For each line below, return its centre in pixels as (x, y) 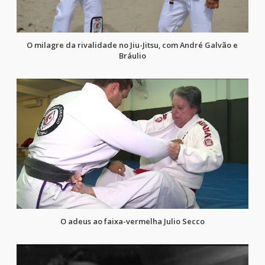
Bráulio (132, 56)
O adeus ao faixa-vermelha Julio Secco (132, 222)
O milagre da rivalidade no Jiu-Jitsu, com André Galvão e (132, 45)
